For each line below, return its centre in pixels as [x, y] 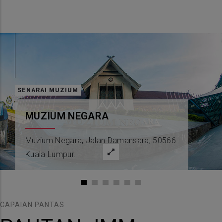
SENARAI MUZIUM [48, 90]
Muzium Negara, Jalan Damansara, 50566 [101, 141]
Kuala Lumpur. [51, 155]
